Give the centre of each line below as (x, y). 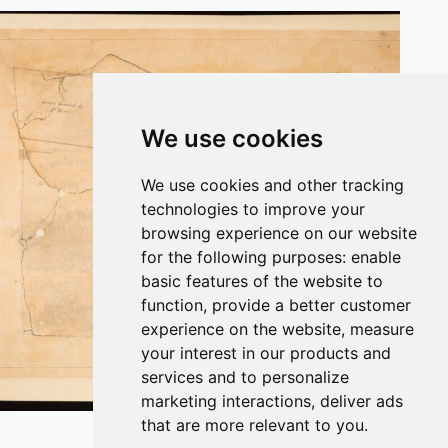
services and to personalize (245, 377)
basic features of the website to (262, 281)
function (172, 305)
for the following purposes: (246, 257)
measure (382, 329)
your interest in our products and (266, 353)
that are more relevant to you (253, 425)
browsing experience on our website (279, 233)
